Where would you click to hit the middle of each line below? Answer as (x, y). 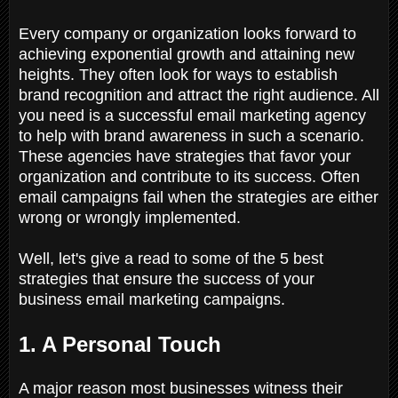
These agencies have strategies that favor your (185, 156)
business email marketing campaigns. (154, 299)
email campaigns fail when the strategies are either (199, 197)
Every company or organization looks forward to (187, 33)
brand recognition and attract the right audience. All (199, 95)
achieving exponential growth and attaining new (187, 54)
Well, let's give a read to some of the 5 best (171, 258)
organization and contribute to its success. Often (189, 176)
